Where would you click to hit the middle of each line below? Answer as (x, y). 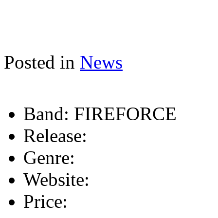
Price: (45, 201)
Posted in (39, 62)
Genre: (49, 157)
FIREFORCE (123, 113)
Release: (55, 135)
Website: (56, 179)
